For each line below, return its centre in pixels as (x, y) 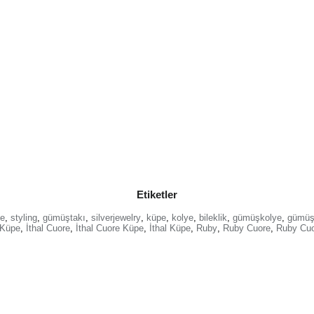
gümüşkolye (257, 218)
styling (24, 218)
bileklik (213, 218)
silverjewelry (116, 218)
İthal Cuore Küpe (109, 228)
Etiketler (157, 195)
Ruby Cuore (246, 228)
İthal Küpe (170, 228)
